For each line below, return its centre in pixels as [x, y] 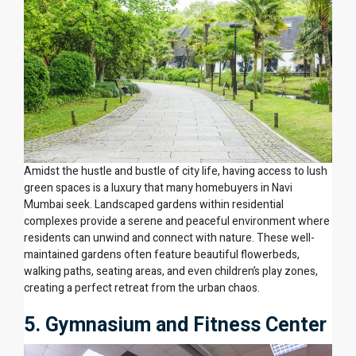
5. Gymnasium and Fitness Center [175, 324]
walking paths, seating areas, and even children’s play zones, [171, 271]
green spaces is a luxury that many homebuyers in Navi [158, 188]
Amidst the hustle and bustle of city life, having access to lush [176, 171]
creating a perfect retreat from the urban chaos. [142, 288]
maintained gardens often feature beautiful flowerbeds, [162, 254]
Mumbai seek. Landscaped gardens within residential [154, 204]
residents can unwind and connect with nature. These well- [169, 238]
